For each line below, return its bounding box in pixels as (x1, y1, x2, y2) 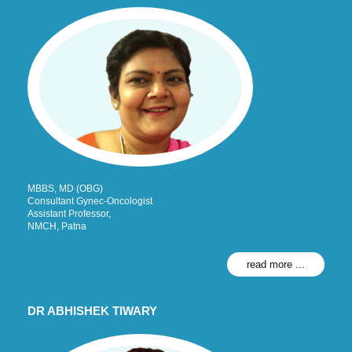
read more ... (247, 258, 305, 270)
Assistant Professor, (27, 207, 111, 219)
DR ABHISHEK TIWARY (27, 303, 157, 317)
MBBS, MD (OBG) (27, 182, 103, 194)
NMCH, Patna (27, 220, 86, 232)
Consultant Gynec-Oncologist (27, 195, 152, 207)
